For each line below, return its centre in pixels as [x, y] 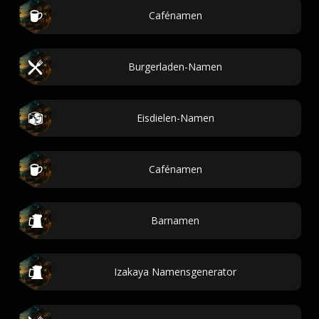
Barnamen [175, 220]
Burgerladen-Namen [175, 67]
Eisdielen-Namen [175, 118]
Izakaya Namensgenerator [175, 272]
